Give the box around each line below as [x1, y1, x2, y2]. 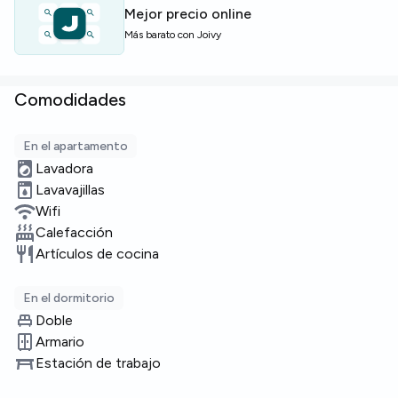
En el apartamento [23, 139, 128, 154]
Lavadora [36, 160, 93, 177]
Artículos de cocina [36, 245, 159, 262]
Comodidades [14, 89, 126, 110]
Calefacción [36, 224, 113, 241]
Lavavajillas [36, 181, 105, 198]
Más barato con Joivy [124, 28, 221, 41]
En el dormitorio [23, 291, 115, 306]
